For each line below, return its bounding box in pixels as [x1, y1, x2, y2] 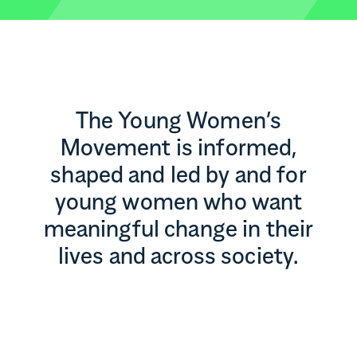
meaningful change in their [43, 220, 314, 242]
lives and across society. [57, 247, 300, 269]
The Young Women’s [75, 112, 282, 134]
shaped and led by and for [50, 166, 307, 188]
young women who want [54, 193, 303, 215]
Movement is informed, [60, 139, 297, 161]
